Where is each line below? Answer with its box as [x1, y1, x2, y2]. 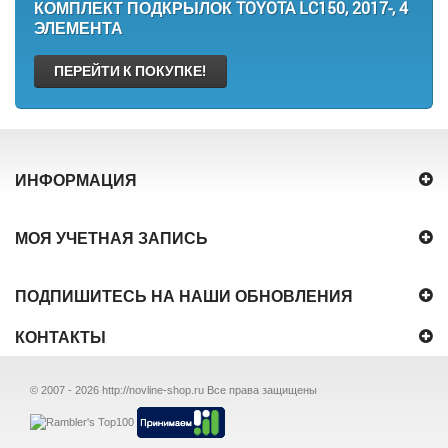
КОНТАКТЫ [15, 326, 106, 347]
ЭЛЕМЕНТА [34, 17, 123, 38]
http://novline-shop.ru [102, 384, 204, 397]
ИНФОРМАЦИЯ [15, 169, 137, 190]
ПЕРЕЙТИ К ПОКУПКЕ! [54, 61, 206, 80]
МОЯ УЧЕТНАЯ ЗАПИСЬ [15, 227, 208, 248]
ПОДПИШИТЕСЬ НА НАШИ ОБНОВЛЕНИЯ [15, 285, 353, 306]
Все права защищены [204, 384, 326, 397]
